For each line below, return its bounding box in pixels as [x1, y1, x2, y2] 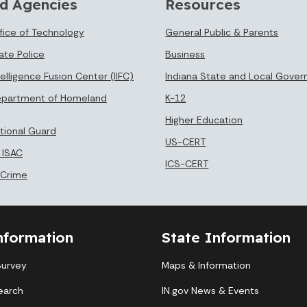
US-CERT [165, 135, 206, 148]
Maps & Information [162, 258, 251, 271]
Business [165, 47, 206, 60]
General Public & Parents [165, 25, 279, 38]
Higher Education [165, 113, 243, 126]
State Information [162, 228, 291, 246]
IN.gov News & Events [162, 284, 259, 297]
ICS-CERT [165, 157, 209, 170]
